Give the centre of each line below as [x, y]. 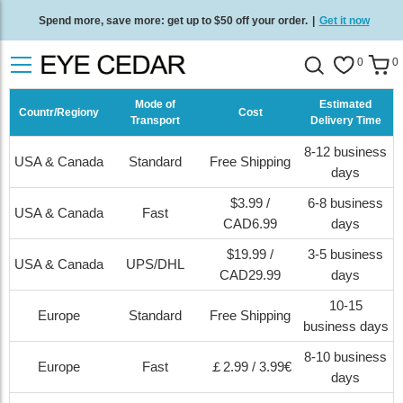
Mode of [155, 104]
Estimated [345, 104]
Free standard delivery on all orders [170, 61]
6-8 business [345, 203]
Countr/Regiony [59, 112]
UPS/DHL [155, 264]
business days [345, 326]
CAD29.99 [250, 275]
